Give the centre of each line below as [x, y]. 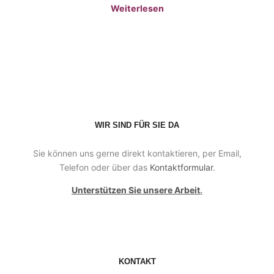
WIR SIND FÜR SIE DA [137, 125]
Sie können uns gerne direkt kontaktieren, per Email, [137, 153]
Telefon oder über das [104, 167]
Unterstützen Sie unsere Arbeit [136, 190]
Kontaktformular [181, 167]
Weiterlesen [137, 9]
